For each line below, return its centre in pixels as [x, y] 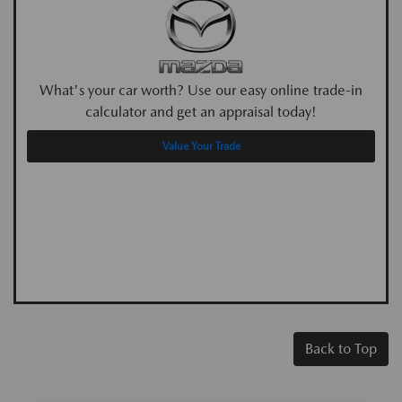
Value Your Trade [201, 146]
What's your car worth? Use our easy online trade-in [201, 90]
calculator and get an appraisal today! [201, 111]
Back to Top [341, 348]
